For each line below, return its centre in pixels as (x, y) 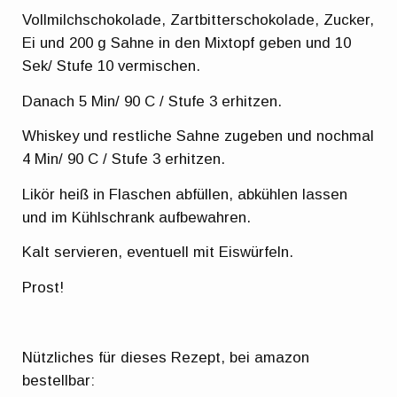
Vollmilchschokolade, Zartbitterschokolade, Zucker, (198, 20)
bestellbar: (59, 380)
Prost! (43, 287)
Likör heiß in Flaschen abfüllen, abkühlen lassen (185, 194)
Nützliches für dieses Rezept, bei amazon (166, 357)
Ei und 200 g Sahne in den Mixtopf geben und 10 (187, 43)
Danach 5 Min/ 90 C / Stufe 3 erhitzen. (152, 101)
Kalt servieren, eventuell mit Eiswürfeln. (158, 253)
